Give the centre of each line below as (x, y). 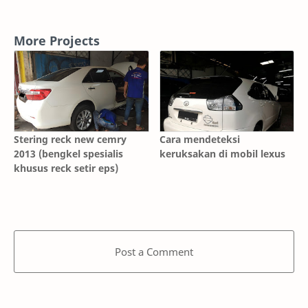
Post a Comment (154, 251)
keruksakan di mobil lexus (222, 153)
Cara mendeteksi (199, 139)
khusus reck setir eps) (66, 168)
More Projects (57, 41)
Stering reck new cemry (70, 139)
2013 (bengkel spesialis (68, 153)
